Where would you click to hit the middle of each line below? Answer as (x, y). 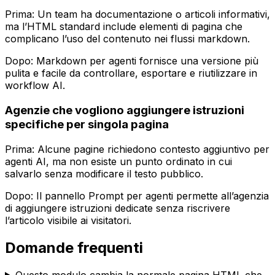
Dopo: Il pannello (47, 196)
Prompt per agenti (131, 196)
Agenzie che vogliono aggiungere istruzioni (125, 110)
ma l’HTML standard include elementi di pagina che (124, 27)
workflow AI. (35, 86)
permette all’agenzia (221, 196)
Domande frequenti (74, 247)
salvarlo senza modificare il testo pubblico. (104, 173)
